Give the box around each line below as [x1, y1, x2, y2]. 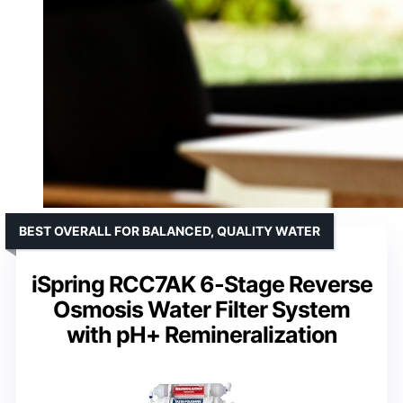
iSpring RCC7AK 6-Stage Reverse [31, 270, 372, 298]
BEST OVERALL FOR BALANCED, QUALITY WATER [19, 222, 320, 238]
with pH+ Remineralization [66, 320, 337, 348]
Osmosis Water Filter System [53, 295, 350, 323]
